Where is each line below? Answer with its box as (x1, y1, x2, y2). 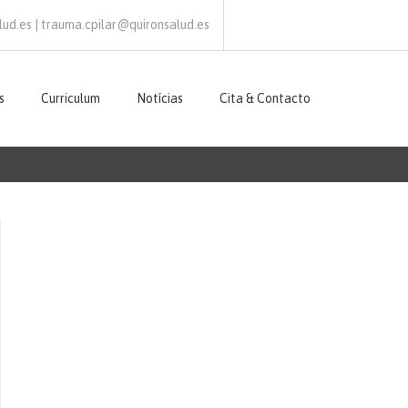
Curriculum (41, 91, 100, 106)
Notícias (137, 91, 183, 106)
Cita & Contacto (219, 91, 311, 106)
